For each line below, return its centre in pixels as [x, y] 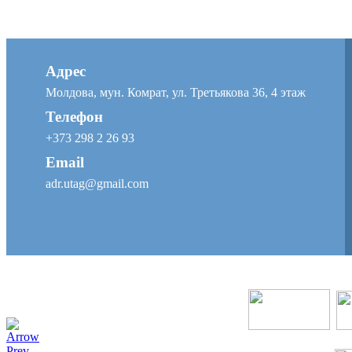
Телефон [74, 117]
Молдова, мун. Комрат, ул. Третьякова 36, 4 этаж [176, 92]
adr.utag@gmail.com [97, 183]
